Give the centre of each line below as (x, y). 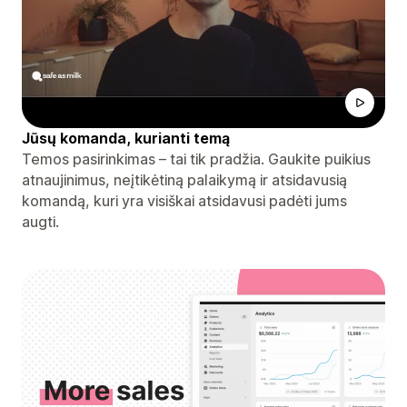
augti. (40, 221)
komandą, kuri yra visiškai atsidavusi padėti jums (184, 200)
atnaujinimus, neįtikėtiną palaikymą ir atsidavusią (184, 179)
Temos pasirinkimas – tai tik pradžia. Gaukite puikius (196, 159)
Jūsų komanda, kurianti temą (126, 138)
